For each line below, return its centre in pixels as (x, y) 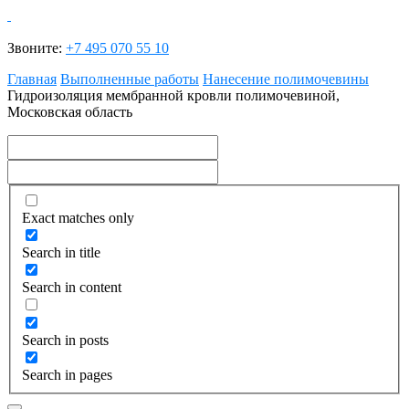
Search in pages (67, 374)
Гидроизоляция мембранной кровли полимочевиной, (173, 95)
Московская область (70, 112)
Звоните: (37, 48)
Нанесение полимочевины (286, 79)
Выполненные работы (130, 79)
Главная (32, 79)
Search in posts (65, 340)
